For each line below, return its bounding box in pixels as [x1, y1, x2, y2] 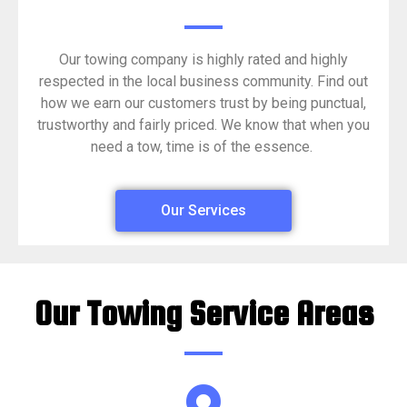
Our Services [161, 201, 246, 219]
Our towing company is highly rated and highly [59, 51, 348, 69]
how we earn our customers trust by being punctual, [41, 94, 366, 113]
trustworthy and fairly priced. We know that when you [37, 116, 370, 134]
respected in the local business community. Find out [39, 73, 368, 91]
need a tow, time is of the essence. [91, 138, 316, 156]
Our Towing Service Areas [34, 293, 373, 333]
